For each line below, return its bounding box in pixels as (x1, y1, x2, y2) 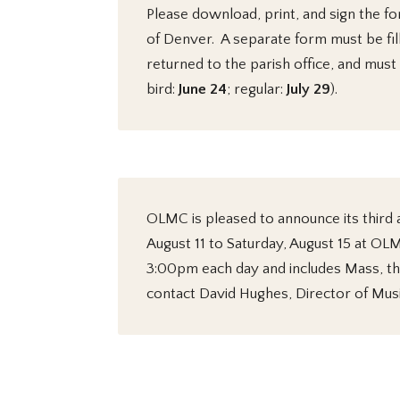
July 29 (287, 80, 330, 97)
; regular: (227, 80, 287, 97)
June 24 (179, 80, 227, 97)
